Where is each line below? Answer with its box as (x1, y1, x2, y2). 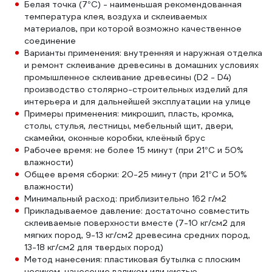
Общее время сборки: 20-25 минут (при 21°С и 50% (24, 169, 247, 180)
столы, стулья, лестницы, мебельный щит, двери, (24, 120, 233, 131)
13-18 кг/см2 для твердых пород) (24, 242, 163, 253)
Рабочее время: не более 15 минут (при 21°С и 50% (24, 144, 243, 155)
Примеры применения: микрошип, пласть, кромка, (24, 108, 234, 119)
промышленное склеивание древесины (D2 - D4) (24, 72, 231, 83)
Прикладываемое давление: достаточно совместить (24, 205, 250, 216)
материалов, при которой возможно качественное (24, 23, 242, 34)
